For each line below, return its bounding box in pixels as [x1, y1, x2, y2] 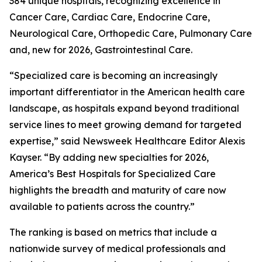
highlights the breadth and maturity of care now [9, 184, 226, 196]
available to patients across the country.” [9, 201, 195, 212]
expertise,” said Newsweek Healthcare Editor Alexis [9, 135, 245, 147]
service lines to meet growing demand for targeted [9, 119, 242, 130]
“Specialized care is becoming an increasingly [9, 70, 218, 81]
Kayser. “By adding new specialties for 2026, [9, 151, 209, 163]
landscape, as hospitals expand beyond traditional [9, 102, 239, 114]
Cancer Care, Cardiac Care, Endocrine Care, [9, 11, 210, 23]
